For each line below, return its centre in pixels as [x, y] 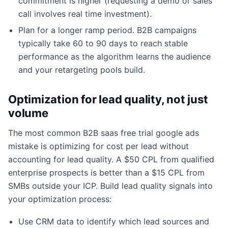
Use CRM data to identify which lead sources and [114, 221]
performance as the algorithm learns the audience [115, 56]
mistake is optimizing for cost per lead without [98, 146]
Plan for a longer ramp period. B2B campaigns [107, 30]
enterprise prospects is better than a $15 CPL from [106, 172]
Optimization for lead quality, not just [108, 99]
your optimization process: [60, 199]
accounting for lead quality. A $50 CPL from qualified [111, 159]
